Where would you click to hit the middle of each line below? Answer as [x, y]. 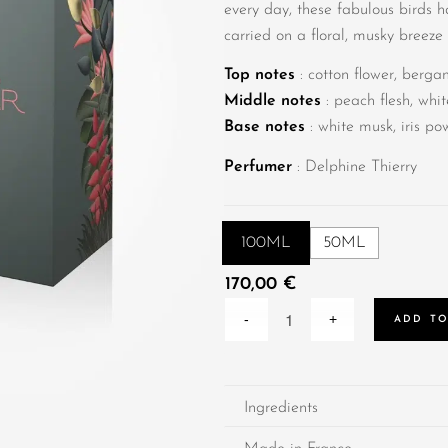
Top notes [259, 75]
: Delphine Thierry [354, 166]
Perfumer [258, 166]
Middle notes [272, 101]
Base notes [264, 127]
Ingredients [281, 408]
